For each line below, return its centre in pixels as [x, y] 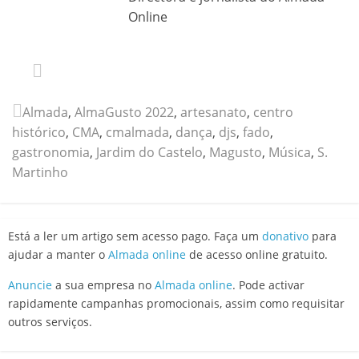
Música [290, 152]
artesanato [214, 112]
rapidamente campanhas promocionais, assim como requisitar [176, 303]
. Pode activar [268, 284]
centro [273, 112]
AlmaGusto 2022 [124, 112]
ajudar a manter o [58, 254]
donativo [285, 236]
